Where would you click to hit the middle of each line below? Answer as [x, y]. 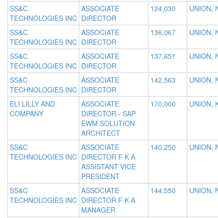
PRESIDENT [100, 176]
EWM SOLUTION [108, 123]
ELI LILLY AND [32, 104]
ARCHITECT [101, 133]
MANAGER [98, 210]
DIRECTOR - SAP [109, 114]
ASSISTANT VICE [109, 167]
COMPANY [27, 114]
